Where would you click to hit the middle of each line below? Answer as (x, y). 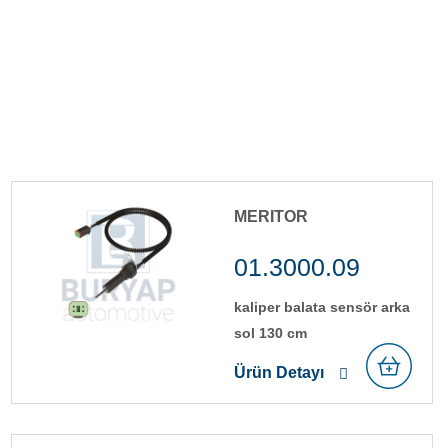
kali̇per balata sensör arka (322, 306)
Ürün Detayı (279, 372)
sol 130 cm (270, 332)
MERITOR (271, 216)
